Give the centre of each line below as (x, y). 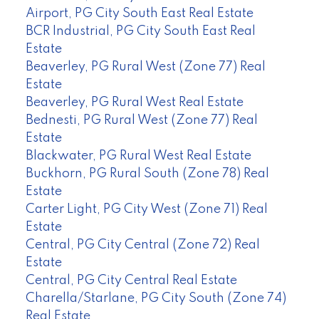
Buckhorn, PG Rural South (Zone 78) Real (147, 173)
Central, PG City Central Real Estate (131, 280)
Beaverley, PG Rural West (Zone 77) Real (145, 67)
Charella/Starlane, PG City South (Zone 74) (156, 298)
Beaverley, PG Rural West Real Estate (134, 102)
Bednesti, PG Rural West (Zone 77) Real (141, 120)
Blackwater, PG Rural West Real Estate (138, 156)
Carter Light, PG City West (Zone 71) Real (146, 209)
